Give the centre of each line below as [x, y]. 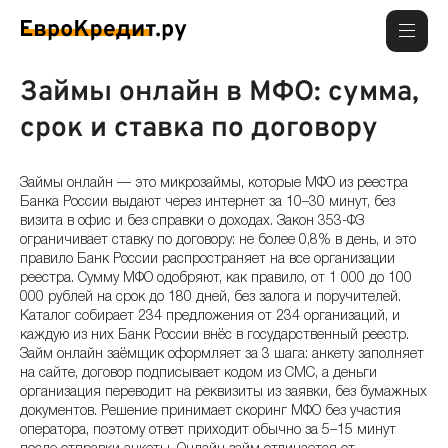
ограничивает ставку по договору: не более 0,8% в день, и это [218, 240]
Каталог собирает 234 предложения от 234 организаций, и [210, 316]
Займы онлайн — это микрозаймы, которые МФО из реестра [214, 183]
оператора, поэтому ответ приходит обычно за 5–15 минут [208, 430]
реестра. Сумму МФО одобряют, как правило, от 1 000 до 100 [216, 278]
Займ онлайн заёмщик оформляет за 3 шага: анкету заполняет [222, 354]
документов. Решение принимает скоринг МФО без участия [210, 411]
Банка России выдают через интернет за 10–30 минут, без [207, 202]
